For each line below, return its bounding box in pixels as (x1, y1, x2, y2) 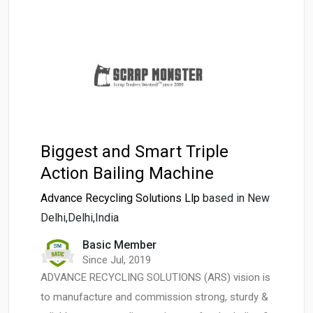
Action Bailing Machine (41, 163, 214, 184)
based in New (203, 191, 270, 205)
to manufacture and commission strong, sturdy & (41, 291, 268, 304)
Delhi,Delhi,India (41, 211, 119, 225)
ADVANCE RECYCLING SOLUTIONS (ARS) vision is (41, 271, 270, 284)
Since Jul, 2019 (82, 254, 151, 267)
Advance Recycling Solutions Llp (41, 191, 200, 205)
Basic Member (82, 238, 156, 252)
